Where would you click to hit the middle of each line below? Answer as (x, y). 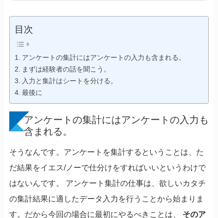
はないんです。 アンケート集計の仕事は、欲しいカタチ (107, 183)
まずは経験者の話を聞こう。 (66, 69)
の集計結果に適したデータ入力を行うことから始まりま (106, 199)
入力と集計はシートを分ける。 (69, 81)
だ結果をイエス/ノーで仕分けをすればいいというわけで (107, 167)
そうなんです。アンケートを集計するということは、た (106, 152)
